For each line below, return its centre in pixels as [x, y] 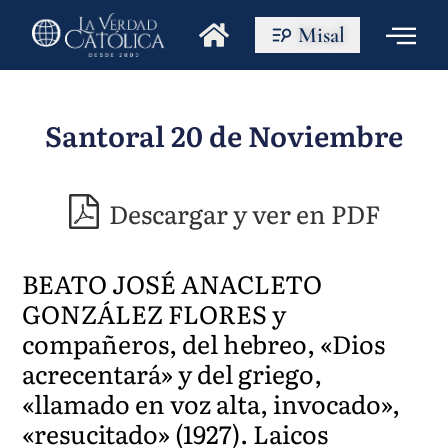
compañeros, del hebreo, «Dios [204, 343]
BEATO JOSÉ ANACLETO [172, 283]
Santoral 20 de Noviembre [224, 135]
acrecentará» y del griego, [172, 373]
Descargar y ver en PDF [241, 213]
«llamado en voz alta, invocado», [211, 403]
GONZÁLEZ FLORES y [154, 313]
